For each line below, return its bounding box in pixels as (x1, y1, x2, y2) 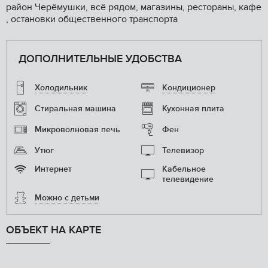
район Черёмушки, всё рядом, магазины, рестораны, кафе (6, 1, 261, 14)
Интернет (34, 164, 72, 175)
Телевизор (162, 145, 204, 156)
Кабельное (162, 164, 206, 175)
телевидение (162, 174, 214, 185)
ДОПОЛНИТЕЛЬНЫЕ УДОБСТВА (19, 53, 182, 66)
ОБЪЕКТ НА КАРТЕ (6, 224, 101, 237)
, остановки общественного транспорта (6, 13, 178, 26)
